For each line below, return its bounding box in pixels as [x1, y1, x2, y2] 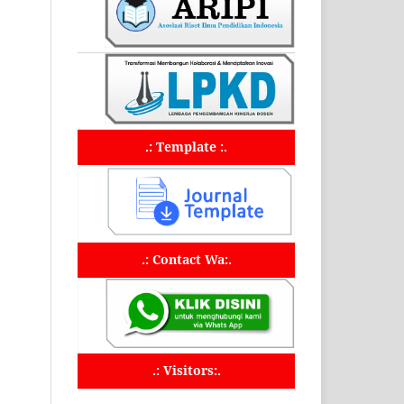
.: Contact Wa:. [141, 250, 232, 268]
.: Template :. [145, 137, 227, 155]
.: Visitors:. [151, 361, 221, 379]
